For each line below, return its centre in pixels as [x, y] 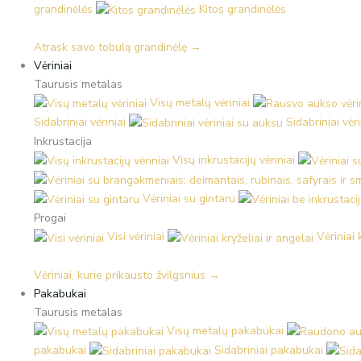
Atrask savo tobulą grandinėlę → [118, 47]
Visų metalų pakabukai [225, 330]
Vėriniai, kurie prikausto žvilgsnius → [127, 275]
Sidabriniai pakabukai [269, 350]
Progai [50, 218]
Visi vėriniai [136, 237]
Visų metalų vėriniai [200, 102]
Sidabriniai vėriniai [80, 122]
